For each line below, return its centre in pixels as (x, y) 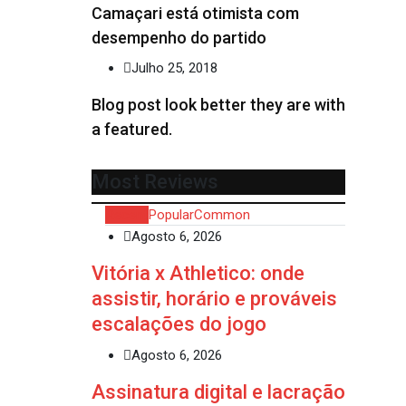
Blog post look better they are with (218, 105)
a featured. (132, 130)
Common (222, 214)
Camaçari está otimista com (195, 14)
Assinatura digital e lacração (218, 391)
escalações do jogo (179, 324)
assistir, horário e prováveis (214, 298)
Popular (171, 214)
